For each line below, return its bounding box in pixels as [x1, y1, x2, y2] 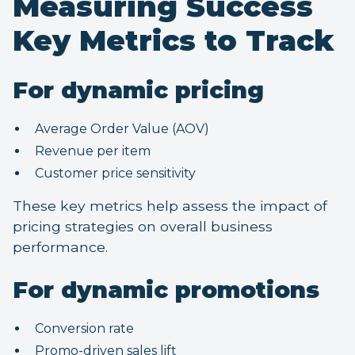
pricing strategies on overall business [13, 218, 273, 235]
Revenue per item [35, 143, 157, 159]
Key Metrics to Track [13, 23, 334, 59]
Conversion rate [35, 321, 140, 337]
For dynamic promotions [13, 276, 319, 304]
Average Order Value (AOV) [35, 121, 216, 137]
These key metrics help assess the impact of [13, 197, 327, 215]
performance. [13, 239, 108, 256]
